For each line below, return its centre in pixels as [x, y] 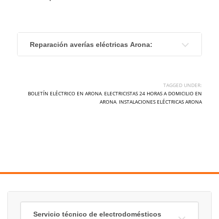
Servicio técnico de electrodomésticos [97, 214]
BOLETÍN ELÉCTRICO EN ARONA [65, 93]
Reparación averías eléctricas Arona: [91, 44]
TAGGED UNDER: [183, 85]
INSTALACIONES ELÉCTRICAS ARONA [160, 102]
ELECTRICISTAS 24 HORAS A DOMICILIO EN [153, 93]
